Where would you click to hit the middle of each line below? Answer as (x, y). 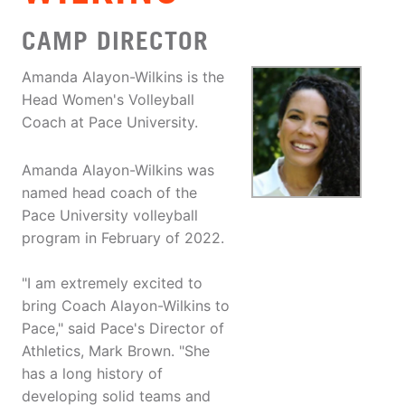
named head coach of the (109, 193)
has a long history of (92, 374)
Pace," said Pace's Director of (123, 329)
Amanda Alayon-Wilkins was (118, 170)
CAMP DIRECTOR (115, 41)
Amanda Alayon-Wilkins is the (123, 77)
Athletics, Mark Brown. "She (116, 351)
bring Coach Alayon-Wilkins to (126, 306)
